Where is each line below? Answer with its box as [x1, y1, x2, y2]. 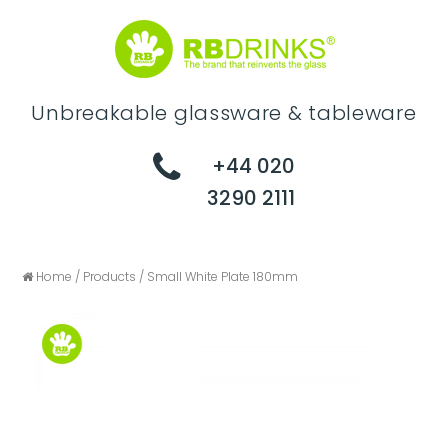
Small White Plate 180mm [144, 268, 299, 285]
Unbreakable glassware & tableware [31, 99, 417, 127]
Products [83, 268, 137, 285]
